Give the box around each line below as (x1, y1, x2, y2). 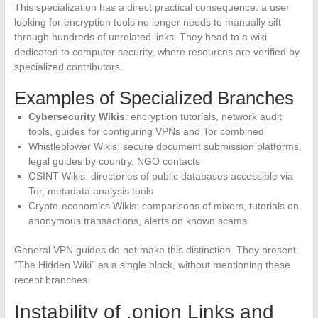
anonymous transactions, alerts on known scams (28, 215, 247, 227)
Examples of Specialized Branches (13, 87, 294, 109)
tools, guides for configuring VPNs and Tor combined (28, 126, 264, 138)
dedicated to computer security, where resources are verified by (13, 46, 300, 58)
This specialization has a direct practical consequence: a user (13, 1, 290, 13)
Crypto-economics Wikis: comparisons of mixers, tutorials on (28, 200, 299, 212)
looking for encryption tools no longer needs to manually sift (13, 16, 281, 28)
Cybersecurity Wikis (28, 111, 125, 123)
